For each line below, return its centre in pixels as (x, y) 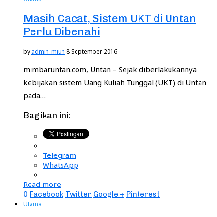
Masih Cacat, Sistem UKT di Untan (110, 19)
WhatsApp (61, 164)
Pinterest (143, 194)
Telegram (59, 155)
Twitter (78, 194)
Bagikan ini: (47, 116)
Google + (109, 194)
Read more (42, 184)
